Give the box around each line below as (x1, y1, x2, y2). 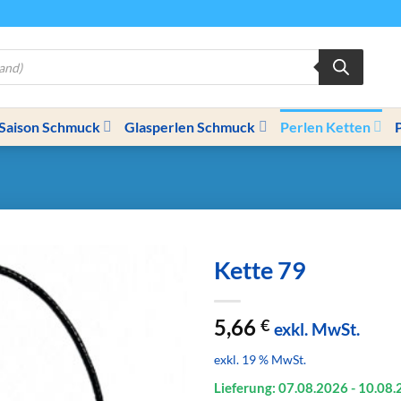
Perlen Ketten (279, 117, 371, 135)
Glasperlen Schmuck (124, 117, 256, 135)
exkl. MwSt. (274, 319, 360, 340)
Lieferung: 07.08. (214, 380, 316, 397)
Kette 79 (214, 255, 306, 286)
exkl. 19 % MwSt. (214, 352, 306, 368)
